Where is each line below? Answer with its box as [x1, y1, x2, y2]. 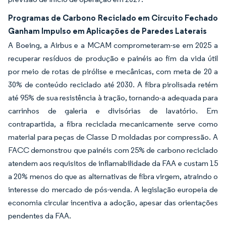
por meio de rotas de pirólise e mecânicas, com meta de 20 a [8, 67, 218, 76]
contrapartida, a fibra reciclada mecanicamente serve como [8, 119, 218, 129]
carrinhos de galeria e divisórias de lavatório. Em [8, 106, 218, 116]
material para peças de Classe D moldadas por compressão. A [8, 132, 218, 142]
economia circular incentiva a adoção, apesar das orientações [8, 198, 218, 207]
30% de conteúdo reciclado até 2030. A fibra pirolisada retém [8, 80, 218, 89]
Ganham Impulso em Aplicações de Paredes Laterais [8, 26, 207, 36]
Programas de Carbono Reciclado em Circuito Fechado [8, 13, 218, 23]
